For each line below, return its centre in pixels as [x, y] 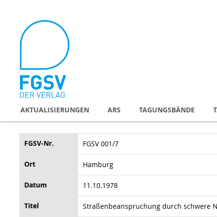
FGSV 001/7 [101, 143]
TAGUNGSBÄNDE [167, 109]
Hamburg [98, 164]
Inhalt [28, 28]
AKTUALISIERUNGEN [55, 109]
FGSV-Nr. [39, 143]
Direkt [29, 9]
